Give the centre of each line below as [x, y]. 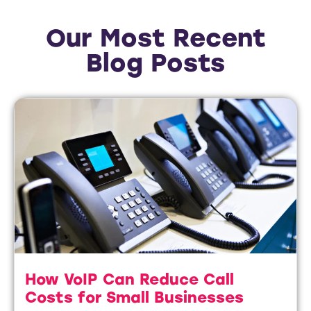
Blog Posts [155, 62]
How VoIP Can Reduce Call [129, 280]
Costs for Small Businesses [134, 298]
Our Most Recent [155, 37]
